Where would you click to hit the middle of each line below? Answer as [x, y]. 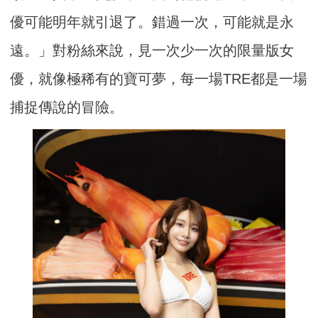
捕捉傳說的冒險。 [67, 107]
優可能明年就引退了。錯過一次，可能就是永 [152, 22]
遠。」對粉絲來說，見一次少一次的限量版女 [152, 50]
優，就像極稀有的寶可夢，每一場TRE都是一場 [159, 78]
